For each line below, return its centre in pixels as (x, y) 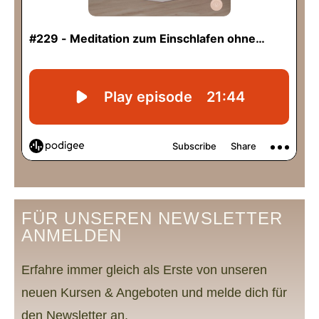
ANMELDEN (72, 235)
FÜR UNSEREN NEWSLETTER (152, 218)
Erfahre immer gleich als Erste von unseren (144, 270)
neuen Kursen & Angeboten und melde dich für (154, 292)
